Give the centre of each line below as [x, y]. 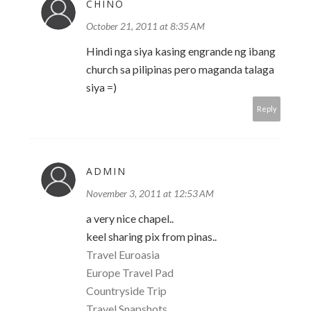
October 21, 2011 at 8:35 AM [145, 26]
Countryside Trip [126, 291]
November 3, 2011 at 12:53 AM [150, 194]
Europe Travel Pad [130, 273]
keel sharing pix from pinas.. [151, 237]
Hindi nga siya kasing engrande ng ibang [181, 51]
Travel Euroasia [123, 255]
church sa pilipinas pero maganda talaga [180, 69]
